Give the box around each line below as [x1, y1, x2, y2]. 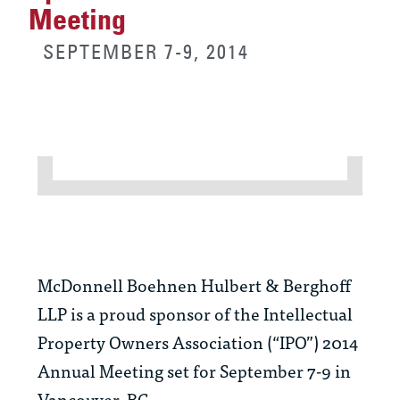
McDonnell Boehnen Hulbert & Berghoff [37, 271, 351, 299]
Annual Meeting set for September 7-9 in [37, 356, 351, 385]
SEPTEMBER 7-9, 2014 [43, 39, 249, 65]
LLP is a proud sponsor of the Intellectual [37, 299, 353, 328]
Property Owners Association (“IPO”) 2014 [37, 328, 358, 356]
